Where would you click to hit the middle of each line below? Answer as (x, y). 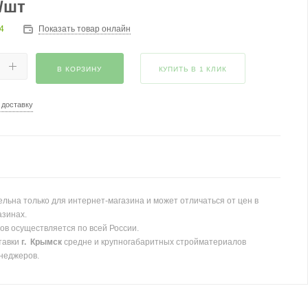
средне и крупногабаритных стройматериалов (154, 242)
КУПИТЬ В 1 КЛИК (192, 69)
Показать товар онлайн (84, 29)
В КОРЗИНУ (79, 69)
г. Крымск (41, 242)
